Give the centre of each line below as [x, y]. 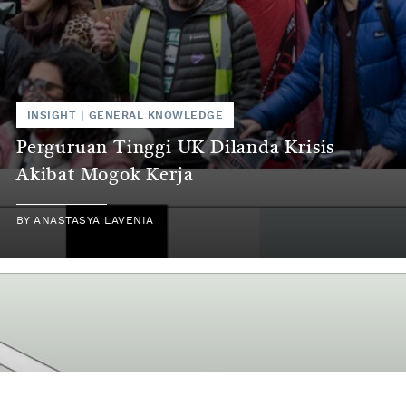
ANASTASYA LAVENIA [94, 221]
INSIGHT [52, 116]
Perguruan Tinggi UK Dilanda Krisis [176, 149]
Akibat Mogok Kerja [105, 176]
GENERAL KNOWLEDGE [155, 116]
